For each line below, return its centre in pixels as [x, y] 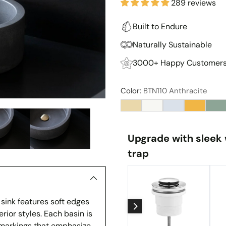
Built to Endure [160, 26]
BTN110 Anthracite [176, 91]
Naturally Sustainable [173, 45]
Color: [131, 91]
